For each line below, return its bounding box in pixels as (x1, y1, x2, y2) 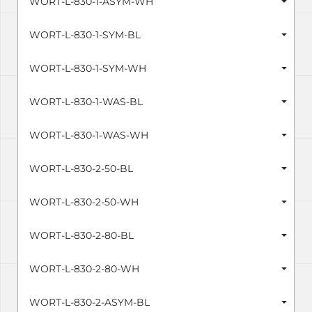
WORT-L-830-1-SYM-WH (29, 62, 146, 75)
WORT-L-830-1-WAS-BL (29, 95, 143, 109)
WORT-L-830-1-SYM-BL (29, 29, 141, 42)
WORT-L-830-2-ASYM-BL (29, 296, 150, 309)
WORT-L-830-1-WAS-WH (29, 129, 148, 142)
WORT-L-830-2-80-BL (29, 229, 134, 242)
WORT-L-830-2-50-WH (29, 196, 139, 209)
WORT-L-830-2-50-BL (29, 162, 133, 175)
